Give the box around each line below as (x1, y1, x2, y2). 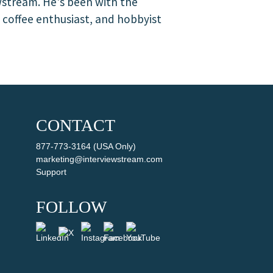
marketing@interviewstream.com (35, 154, 163, 164)
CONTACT (35, 116, 115, 135)
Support (35, 167, 66, 177)
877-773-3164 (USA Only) (35, 141, 136, 151)
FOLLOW (35, 197, 107, 216)
